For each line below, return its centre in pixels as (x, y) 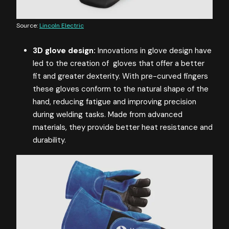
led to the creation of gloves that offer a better (119, 64)
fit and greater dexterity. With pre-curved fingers (120, 76)
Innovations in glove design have (154, 51)
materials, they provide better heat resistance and (123, 128)
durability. (49, 140)
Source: (28, 26)
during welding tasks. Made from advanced (108, 115)
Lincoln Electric (62, 26)
